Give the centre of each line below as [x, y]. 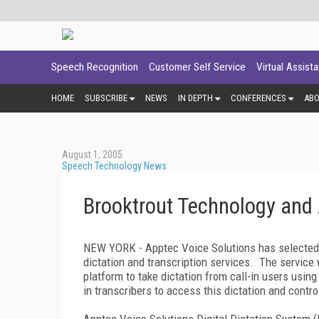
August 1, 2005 [92, 154]
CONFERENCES [258, 98]
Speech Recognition [95, 67]
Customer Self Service [197, 67]
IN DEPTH [195, 98]
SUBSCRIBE [106, 98]
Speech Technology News [114, 166]
